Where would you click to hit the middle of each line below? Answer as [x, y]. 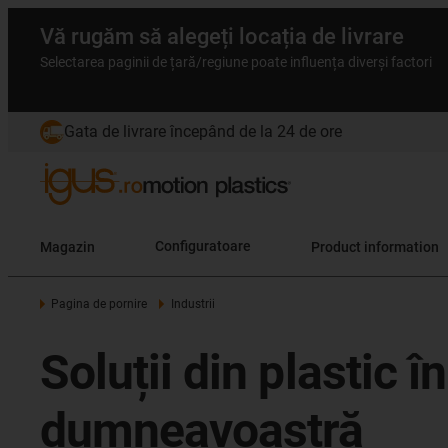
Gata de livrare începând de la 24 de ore [203, 131]
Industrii [192, 304]
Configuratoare [203, 246]
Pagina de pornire [99, 304]
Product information [375, 246]
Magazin [67, 246]
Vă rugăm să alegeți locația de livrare [222, 36]
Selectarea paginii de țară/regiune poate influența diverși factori [236, 62]
